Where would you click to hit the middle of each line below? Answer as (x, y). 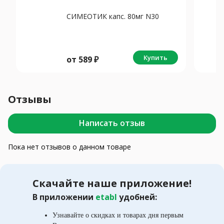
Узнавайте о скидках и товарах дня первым (118, 215)
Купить (155, 57)
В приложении (64, 197)
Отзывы (30, 99)
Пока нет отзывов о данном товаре (69, 146)
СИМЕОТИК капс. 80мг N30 (113, 16)
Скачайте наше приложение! (112, 183)
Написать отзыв (112, 123)
